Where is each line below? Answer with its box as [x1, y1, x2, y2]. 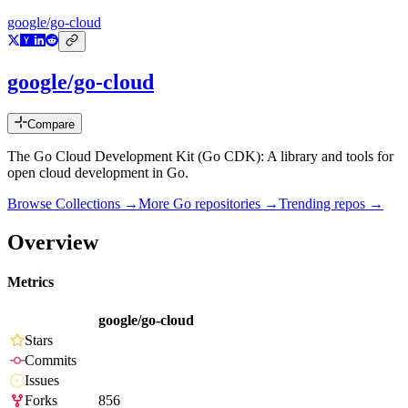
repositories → [191, 196, 279, 212]
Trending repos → [279, 196, 383, 212]
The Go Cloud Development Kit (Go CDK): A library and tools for [7, 148, 393, 165]
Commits [25, 352, 76, 369]
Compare [27, 117, 75, 132]
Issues [25, 372, 59, 389]
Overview [7, 229, 98, 254]
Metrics [7, 274, 54, 291]
